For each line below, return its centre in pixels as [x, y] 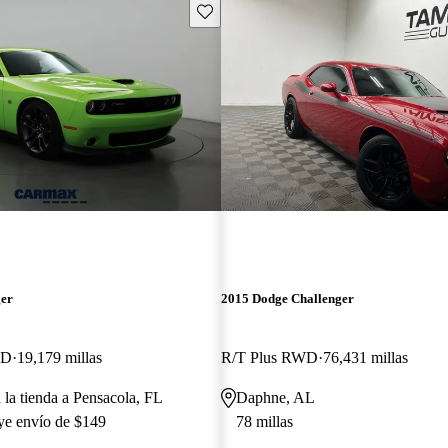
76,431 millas [365, 357]
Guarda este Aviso [249, 10]
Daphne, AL [275, 397]
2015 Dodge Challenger [287, 298]
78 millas [264, 421]
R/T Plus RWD [269, 357]
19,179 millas [59, 357]
